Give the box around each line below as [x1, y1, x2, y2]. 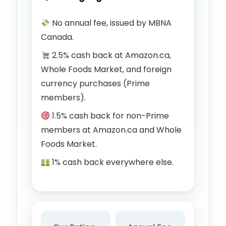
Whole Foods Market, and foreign [41, 64, 172, 76]
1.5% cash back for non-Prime [50, 110, 169, 122]
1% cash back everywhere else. [50, 156, 174, 168]
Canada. [41, 31, 74, 43]
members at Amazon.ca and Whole [41, 124, 182, 136]
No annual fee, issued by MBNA [50, 17, 172, 29]
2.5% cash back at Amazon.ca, [50, 49, 172, 62]
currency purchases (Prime [41, 78, 150, 90]
